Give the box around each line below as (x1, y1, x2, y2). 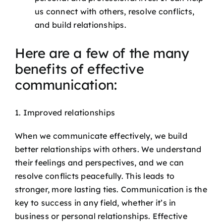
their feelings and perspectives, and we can (15, 157, 184, 167)
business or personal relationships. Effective (15, 211, 187, 221)
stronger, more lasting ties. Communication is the (15, 184, 207, 194)
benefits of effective (15, 60, 144, 77)
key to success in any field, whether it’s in (15, 197, 176, 208)
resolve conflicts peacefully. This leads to (15, 170, 175, 181)
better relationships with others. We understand (15, 144, 202, 154)
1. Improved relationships (15, 107, 115, 117)
